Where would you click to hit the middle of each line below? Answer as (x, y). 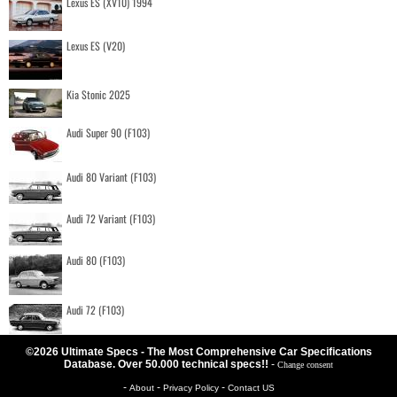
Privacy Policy (192, 387)
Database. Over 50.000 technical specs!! (167, 364)
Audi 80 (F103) (96, 260)
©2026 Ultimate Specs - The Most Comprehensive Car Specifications (198, 351)
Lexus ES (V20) (96, 45)
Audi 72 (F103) (95, 309)
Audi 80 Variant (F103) (111, 176)
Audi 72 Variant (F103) (111, 218)
